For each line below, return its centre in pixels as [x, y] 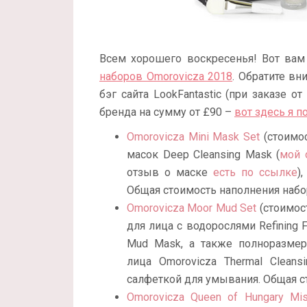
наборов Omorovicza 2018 [166, 77]
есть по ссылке [255, 173]
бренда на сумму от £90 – [167, 112]
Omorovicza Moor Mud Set [192, 208]
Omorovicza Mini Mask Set [194, 137]
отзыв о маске [170, 173]
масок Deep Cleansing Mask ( [203, 155]
